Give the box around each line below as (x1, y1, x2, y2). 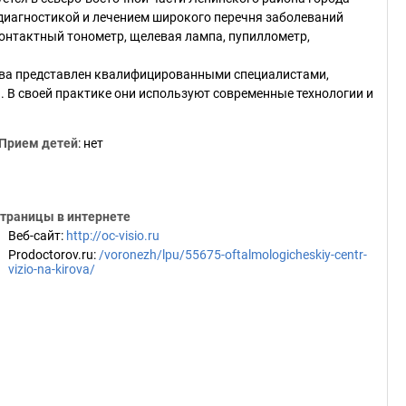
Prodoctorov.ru (8, 247, 93, 262)
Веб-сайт (8, 228, 61, 243)
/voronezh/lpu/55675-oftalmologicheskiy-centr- (99, 247, 367, 262)
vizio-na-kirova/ (8, 262, 95, 276)
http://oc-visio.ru (66, 228, 159, 243)
